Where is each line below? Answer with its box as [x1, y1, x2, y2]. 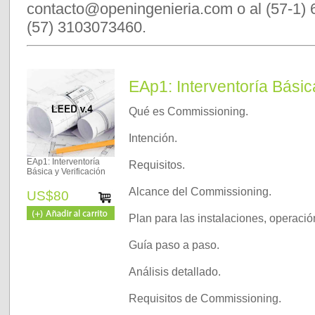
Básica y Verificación [27, 167, 105, 176]
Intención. [129, 131, 177, 144]
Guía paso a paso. [129, 238, 219, 251]
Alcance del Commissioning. [129, 185, 271, 198]
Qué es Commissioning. [129, 105, 248, 117]
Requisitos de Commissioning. [129, 292, 281, 304]
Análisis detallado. [129, 265, 221, 278]
